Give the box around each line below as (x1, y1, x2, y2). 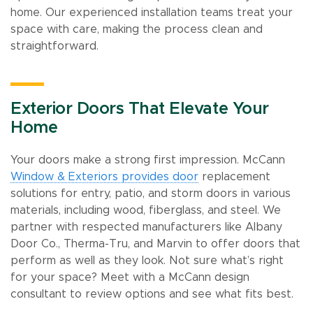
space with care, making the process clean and (10, 23, 263, 35)
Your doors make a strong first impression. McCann (10, 154, 285, 166)
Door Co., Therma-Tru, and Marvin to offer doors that (10, 238, 300, 249)
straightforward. (10, 40, 99, 52)
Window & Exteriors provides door (10, 170, 198, 182)
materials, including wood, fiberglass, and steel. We (10, 204, 281, 216)
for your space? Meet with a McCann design (10, 271, 249, 283)
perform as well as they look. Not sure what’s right (10, 254, 284, 266)
